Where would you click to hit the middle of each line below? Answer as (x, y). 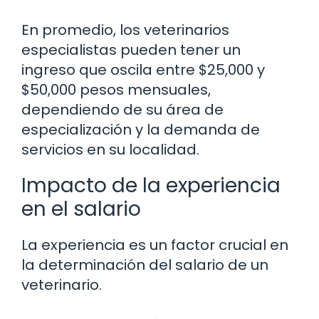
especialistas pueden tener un (131, 50)
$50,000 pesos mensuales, (116, 90)
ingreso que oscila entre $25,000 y (143, 70)
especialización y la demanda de (141, 130)
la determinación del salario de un (145, 265)
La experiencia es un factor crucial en (155, 245)
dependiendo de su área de (122, 110)
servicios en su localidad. (110, 150)
